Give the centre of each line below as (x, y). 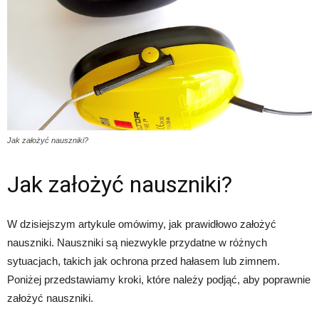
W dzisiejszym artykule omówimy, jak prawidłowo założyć (142, 224)
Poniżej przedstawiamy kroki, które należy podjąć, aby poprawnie (159, 279)
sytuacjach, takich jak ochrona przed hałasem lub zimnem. (143, 261)
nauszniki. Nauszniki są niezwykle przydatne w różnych (137, 242)
